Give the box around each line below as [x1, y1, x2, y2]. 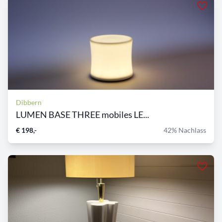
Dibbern [16, 98, 42, 107]
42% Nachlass [164, 126, 206, 135]
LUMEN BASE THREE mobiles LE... [16, 109, 149, 120]
